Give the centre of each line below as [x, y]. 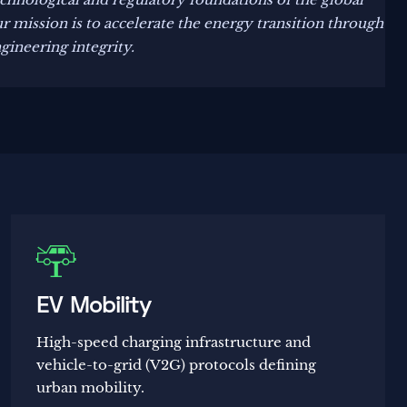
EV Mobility [94, 307]
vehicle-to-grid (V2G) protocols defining [177, 365]
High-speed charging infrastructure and [174, 342]
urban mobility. [91, 388]
